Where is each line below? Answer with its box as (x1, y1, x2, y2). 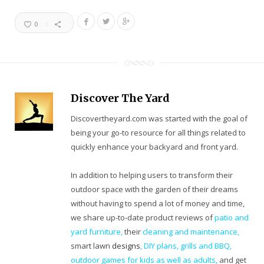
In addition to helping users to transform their (71, 170, 233, 181)
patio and (214, 212, 249, 223)
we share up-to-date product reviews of (71, 212, 214, 223)
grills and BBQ (180, 240, 230, 252)
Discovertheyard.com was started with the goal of (71, 113, 247, 124)
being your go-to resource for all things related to (71, 127, 246, 138)
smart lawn (71, 240, 112, 252)
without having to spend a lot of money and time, (71, 198, 245, 209)
